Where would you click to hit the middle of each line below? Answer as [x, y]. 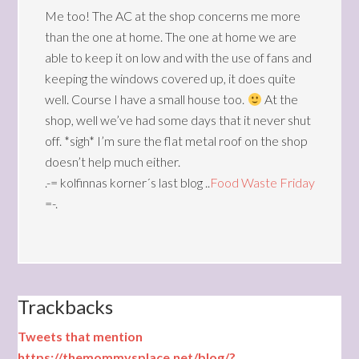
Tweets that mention [81, 336]
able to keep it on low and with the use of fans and [179, 57]
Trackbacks [66, 307]
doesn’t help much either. [113, 161]
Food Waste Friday [263, 182]
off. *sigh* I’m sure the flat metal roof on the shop [177, 141]
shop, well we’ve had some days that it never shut [178, 120]
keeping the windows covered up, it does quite [171, 78]
